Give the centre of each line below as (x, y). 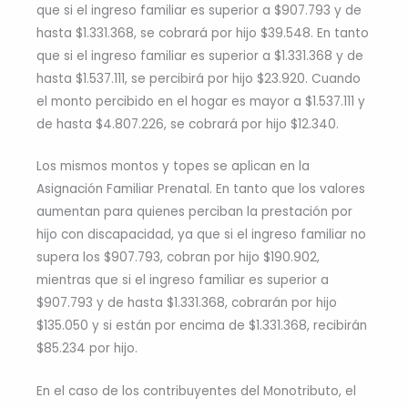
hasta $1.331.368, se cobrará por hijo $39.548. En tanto (203, 33)
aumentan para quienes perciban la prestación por (194, 212)
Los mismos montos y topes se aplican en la (173, 167)
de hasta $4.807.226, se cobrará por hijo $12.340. (188, 124)
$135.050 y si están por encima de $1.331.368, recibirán (202, 326)
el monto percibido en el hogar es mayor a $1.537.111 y (201, 101)
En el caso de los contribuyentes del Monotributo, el (196, 392)
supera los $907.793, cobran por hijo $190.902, (178, 258)
